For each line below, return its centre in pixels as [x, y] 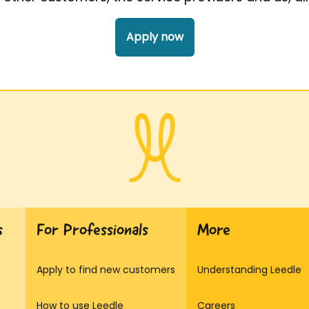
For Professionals [92, 230]
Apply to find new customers [106, 270]
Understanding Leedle [249, 270]
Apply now [154, 37]
